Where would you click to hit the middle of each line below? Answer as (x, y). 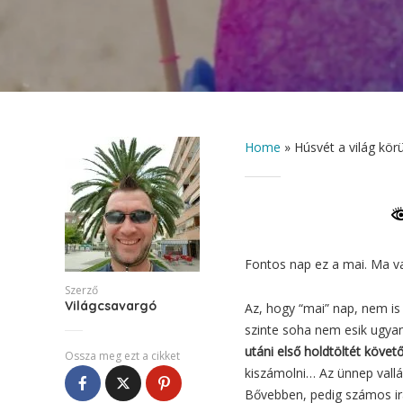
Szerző (81, 290)
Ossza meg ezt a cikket (122, 356)
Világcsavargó (111, 306)
